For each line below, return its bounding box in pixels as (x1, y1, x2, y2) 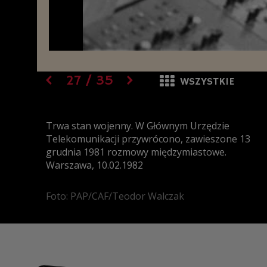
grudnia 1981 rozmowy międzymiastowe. (46, 145, 226, 159)
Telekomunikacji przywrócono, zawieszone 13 (46, 132, 250, 145)
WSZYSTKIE (180, 75, 234, 88)
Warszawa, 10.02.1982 (46, 159, 143, 172)
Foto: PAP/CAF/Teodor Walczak (46, 190, 184, 203)
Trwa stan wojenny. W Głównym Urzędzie (46, 119, 229, 132)
